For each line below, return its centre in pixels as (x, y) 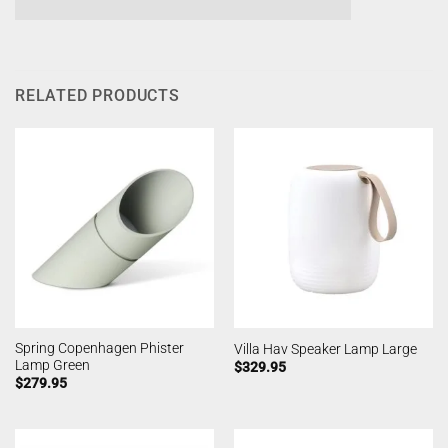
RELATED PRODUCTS (97, 96)
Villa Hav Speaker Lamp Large (325, 348)
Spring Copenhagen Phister (99, 348)
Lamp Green (52, 365)
